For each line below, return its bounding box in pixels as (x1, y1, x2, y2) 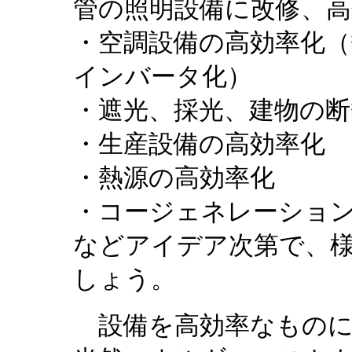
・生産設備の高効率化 (73, 130, 325, 158)
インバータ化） (73, 62, 252, 90)
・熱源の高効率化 (73, 163, 275, 192)
